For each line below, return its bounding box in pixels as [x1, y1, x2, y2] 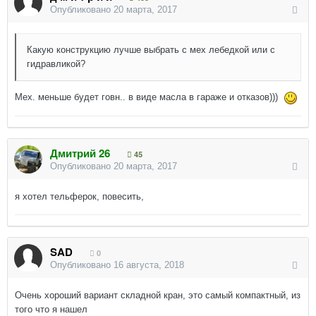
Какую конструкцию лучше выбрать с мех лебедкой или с [27, 44, 275, 55]
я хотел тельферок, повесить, [15, 191, 144, 202]
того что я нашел [15, 304, 90, 315]
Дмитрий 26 [50, 145, 110, 161]
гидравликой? [27, 59, 85, 69]
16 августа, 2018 [114, 260, 184, 270]
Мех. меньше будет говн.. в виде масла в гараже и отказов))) [15, 92, 284, 102]
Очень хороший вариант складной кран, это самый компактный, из [15, 290, 300, 300]
